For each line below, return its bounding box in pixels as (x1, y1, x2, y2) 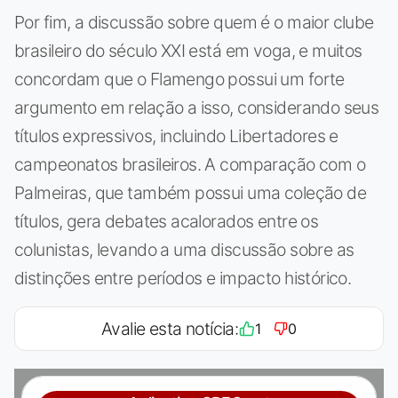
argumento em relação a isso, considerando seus (14, 96, 379, 118)
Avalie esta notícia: (100, 317, 239, 339)
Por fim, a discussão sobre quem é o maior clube (14, 11, 374, 33)
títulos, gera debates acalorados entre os (14, 210, 319, 232)
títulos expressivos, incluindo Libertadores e (14, 124, 338, 147)
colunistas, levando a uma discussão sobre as (14, 238, 354, 260)
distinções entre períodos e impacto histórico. (14, 267, 352, 289)
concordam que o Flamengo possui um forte (14, 68, 345, 90)
